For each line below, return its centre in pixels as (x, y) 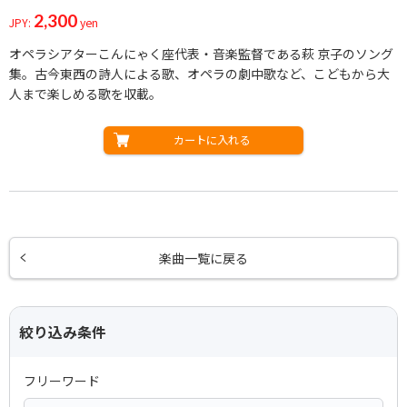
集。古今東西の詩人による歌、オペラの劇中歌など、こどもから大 (199, 73)
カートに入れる (212, 139)
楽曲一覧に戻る (203, 258)
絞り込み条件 (63, 332)
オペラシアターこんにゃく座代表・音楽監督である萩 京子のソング (201, 53)
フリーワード (62, 380)
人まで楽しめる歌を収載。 (85, 93)
